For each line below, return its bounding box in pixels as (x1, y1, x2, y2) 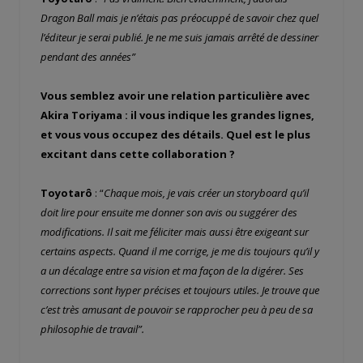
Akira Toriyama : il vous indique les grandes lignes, (41, 108, 314, 123)
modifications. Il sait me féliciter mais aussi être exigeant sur (41, 224, 309, 240)
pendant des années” (41, 49, 135, 65)
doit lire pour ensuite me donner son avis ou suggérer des (41, 205, 297, 220)
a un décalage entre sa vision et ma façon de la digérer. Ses (41, 263, 304, 279)
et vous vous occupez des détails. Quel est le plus (41, 127, 310, 143)
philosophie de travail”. (41, 322, 144, 337)
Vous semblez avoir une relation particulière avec (41, 88, 310, 104)
